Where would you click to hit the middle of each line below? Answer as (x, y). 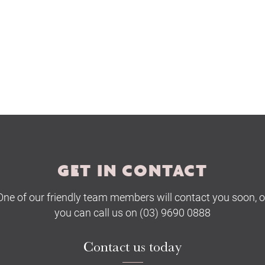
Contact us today (132, 246)
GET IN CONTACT (132, 170)
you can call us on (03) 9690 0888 (132, 212)
